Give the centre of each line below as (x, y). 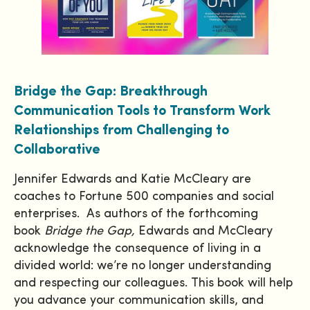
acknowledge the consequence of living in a (137, 249)
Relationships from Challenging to (121, 131)
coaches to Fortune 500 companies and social (144, 197)
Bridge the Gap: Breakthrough (111, 92)
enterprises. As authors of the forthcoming (136, 215)
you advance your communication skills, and (139, 301)
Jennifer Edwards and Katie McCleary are (133, 180)
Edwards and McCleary (206, 232)
